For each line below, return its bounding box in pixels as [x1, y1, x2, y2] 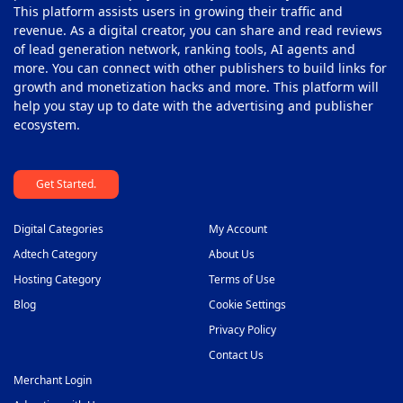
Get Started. [36, 175, 96, 192]
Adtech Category [13, 246, 97, 262]
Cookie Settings [208, 296, 286, 312]
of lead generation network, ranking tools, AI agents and [13, 40, 355, 58]
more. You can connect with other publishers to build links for [13, 58, 387, 76]
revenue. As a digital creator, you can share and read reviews [13, 21, 382, 39]
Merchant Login [13, 372, 92, 388]
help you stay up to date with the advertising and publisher [13, 96, 373, 114]
